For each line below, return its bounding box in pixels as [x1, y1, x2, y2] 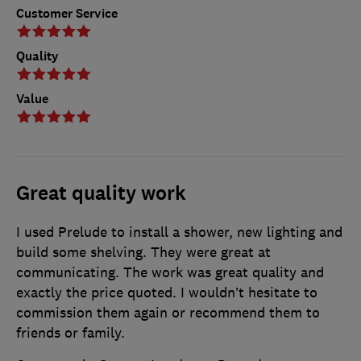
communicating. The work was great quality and [16, 263, 324, 281]
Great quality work [16, 180, 186, 206]
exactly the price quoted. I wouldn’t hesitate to [16, 283, 317, 301]
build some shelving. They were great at [16, 243, 271, 261]
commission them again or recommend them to [16, 303, 320, 322]
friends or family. [16, 323, 125, 342]
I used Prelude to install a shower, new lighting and [16, 222, 342, 241]
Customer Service [16, 4, 118, 22]
